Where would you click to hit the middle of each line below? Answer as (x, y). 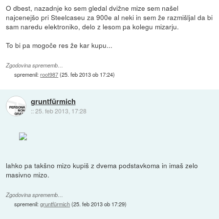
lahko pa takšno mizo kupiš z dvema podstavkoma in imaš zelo (102, 165)
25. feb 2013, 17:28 (61, 110)
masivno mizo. (28, 174)
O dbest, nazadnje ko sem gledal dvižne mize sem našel (92, 8)
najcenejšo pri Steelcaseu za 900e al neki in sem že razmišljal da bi (109, 17)
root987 (49, 75)
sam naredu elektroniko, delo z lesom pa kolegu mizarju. (93, 27)
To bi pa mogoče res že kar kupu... (59, 45)
